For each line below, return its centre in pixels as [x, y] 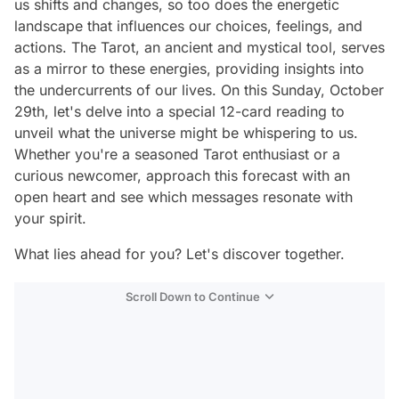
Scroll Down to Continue [193, 297]
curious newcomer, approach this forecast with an [182, 175]
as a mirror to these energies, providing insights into [189, 69]
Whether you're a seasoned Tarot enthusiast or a [177, 154]
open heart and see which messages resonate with [183, 197]
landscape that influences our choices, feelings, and [188, 26]
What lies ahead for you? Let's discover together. [179, 254]
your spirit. [50, 218]
